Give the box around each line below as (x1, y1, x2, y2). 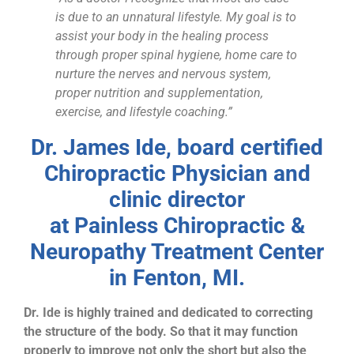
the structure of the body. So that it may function (24, 324, 298, 340)
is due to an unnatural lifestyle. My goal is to (55, 9, 296, 25)
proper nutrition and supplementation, (55, 85, 263, 101)
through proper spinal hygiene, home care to (55, 47, 297, 63)
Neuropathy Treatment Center (30, 239, 324, 265)
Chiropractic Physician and (43, 160, 311, 187)
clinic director (109, 186, 245, 213)
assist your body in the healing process (55, 28, 269, 44)
